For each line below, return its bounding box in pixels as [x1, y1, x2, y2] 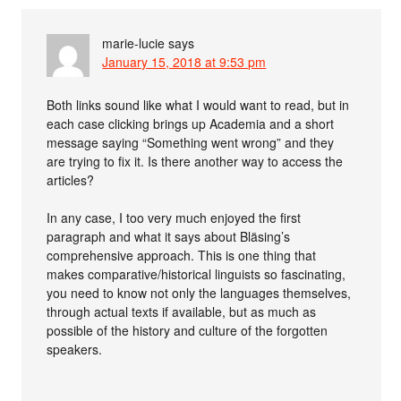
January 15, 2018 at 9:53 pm [102, 52, 267, 71]
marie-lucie [102, 33, 166, 52]
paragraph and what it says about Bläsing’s [47, 226, 291, 245]
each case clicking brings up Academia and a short [47, 114, 335, 132]
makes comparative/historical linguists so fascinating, [47, 264, 346, 283]
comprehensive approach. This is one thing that [47, 245, 317, 264]
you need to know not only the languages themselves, [47, 283, 352, 302]
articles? [47, 170, 95, 189]
